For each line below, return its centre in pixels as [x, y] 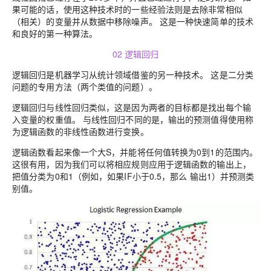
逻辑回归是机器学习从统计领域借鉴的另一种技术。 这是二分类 [133, 74]
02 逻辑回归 [135, 54]
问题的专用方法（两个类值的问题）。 [85, 86]
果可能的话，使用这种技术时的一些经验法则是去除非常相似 [127, 9]
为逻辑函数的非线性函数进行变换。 [80, 131]
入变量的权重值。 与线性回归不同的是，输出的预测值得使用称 [133, 119]
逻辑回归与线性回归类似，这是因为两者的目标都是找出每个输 [132, 107]
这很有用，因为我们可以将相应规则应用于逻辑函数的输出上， [132, 164]
